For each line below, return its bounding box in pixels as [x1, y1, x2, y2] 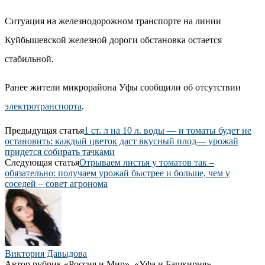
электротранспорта [5, 101, 82, 111]
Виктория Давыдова [5, 248, 87, 258]
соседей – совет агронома [5, 178, 108, 189]
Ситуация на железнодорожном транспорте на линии [5, 15, 221, 26]
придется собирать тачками [5, 146, 115, 157]
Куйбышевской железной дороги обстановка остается [5, 34, 222, 45]
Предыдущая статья [5, 125, 84, 135]
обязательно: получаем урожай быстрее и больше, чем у [5, 167, 230, 178]
